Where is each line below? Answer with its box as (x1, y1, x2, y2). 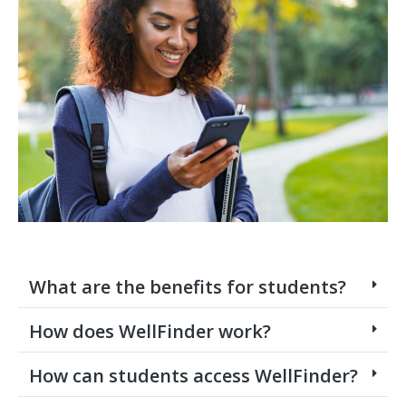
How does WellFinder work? (29, 318, 271, 343)
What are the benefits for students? (29, 274, 346, 299)
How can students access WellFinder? (29, 362, 358, 388)
